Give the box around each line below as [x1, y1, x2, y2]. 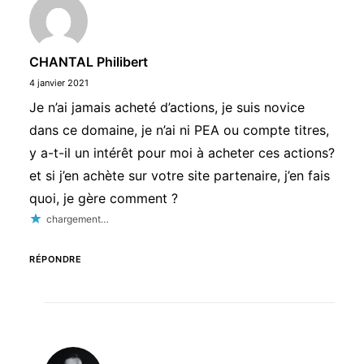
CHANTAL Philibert [29, 54, 148, 70]
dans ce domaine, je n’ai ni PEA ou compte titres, [29, 122, 329, 138]
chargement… [46, 213, 109, 225]
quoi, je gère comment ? [29, 190, 178, 206]
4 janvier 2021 [29, 77, 89, 89]
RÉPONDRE [29, 253, 82, 265]
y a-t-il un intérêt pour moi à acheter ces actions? [29, 145, 335, 161]
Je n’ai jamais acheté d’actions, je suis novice [29, 99, 305, 115]
